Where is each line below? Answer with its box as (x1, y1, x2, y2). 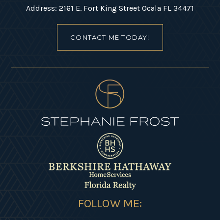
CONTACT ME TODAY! (70, 33, 150, 41)
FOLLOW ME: (78, 196, 142, 210)
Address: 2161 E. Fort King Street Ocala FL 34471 (26, 3, 194, 13)
